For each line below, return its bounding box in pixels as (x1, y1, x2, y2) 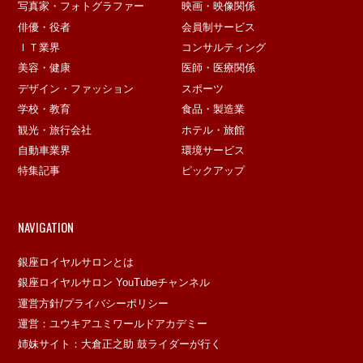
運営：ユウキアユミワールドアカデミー (18, 318, 208, 331)
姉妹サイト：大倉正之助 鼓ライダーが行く (18, 338, 222, 351)
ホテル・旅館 (181, 123, 245, 136)
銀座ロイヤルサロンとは (18, 255, 135, 268)
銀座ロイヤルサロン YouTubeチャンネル (18, 276, 211, 289)
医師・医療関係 (181, 62, 255, 75)
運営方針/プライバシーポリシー (18, 297, 169, 310)
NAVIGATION (18, 217, 75, 236)
